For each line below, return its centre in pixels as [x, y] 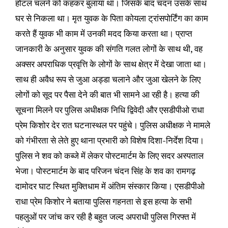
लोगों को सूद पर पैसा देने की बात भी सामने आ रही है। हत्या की [107, 95]
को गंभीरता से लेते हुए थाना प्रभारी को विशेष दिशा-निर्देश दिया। [109, 140]
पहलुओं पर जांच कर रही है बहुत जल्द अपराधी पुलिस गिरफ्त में [105, 217]
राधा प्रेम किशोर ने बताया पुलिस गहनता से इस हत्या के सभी [103, 202]
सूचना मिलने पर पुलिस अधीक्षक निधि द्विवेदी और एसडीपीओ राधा [109, 110]
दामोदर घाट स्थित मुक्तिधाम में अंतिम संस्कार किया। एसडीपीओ [110, 186]
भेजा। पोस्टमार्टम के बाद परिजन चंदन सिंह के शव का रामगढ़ [105, 171]
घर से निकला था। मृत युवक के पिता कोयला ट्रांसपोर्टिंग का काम [111, 18]
